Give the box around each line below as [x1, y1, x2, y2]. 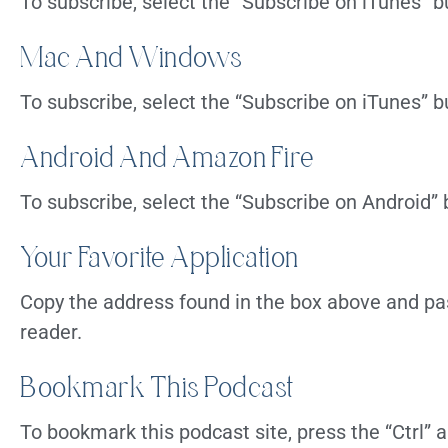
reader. [20, 320, 82, 345]
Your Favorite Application [20, 240, 299, 274]
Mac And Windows [20, 40, 243, 74]
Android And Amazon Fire [20, 140, 315, 174]
